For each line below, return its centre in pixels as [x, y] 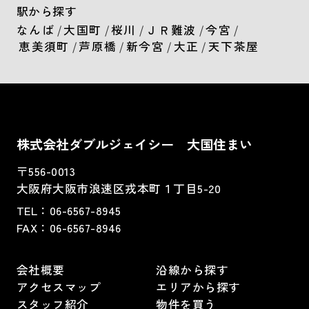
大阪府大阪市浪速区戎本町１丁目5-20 [120, 188]
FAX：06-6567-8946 [69, 228]
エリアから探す [198, 287]
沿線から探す [192, 269]
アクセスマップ [59, 287]
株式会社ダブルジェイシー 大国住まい [134, 144]
